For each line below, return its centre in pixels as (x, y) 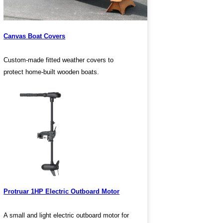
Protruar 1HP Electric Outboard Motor (62, 192)
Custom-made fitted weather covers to (59, 60)
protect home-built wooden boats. (52, 72)
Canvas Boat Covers (35, 36)
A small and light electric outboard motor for (66, 216)
